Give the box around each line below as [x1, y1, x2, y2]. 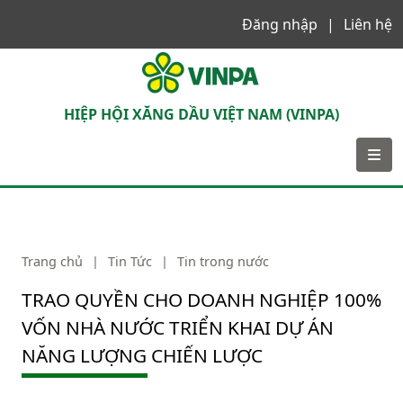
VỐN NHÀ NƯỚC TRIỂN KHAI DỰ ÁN [22, 315, 334, 340]
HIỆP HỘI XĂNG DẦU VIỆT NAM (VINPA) [64, 104, 339, 124]
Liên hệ [344, 14, 392, 34]
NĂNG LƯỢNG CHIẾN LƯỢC [22, 343, 263, 368]
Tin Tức [108, 253, 152, 270]
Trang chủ [22, 253, 83, 270]
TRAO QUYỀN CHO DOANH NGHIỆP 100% [22, 287, 381, 312]
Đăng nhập [242, 14, 318, 34]
